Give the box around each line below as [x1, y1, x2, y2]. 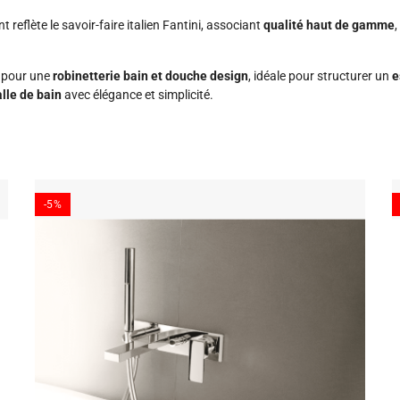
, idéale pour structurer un [248, 69, 392, 83]
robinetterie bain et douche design [53, 69, 248, 83]
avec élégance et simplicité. [62, 87, 213, 102]
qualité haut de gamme [263, 18, 395, 32]
